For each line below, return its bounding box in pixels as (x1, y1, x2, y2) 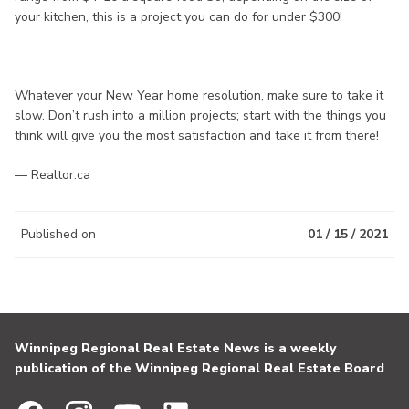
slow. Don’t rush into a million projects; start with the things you (15, 107, 386, 125)
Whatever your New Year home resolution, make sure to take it (15, 87, 383, 105)
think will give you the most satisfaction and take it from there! (15, 127, 379, 145)
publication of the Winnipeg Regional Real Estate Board (15, 360, 384, 378)
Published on (21, 225, 96, 244)
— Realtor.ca (15, 166, 90, 184)
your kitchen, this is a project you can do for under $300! (15, 8, 342, 26)
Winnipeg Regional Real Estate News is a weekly (15, 340, 336, 358)
